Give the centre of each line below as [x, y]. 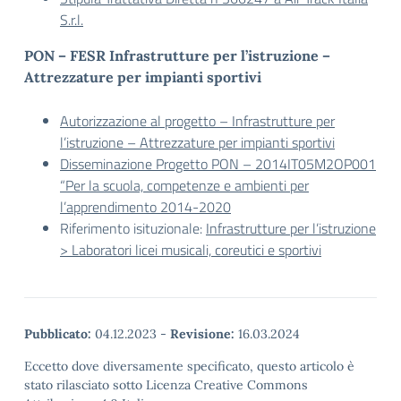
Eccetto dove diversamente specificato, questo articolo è [189, 366]
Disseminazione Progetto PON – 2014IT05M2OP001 [218, 164]
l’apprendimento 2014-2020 [145, 207]
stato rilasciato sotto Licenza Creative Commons [166, 385]
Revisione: [202, 334]
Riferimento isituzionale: [133, 228]
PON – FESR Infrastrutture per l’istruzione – [177, 55]
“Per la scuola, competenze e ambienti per [184, 185]
